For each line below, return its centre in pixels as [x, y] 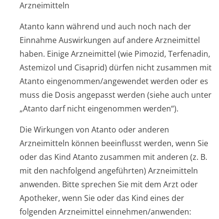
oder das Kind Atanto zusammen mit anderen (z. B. [113, 157]
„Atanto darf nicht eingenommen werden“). [99, 109]
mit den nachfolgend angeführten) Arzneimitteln [109, 171]
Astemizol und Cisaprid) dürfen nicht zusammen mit [116, 67]
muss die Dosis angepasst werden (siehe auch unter [116, 95]
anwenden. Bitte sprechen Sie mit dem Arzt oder [109, 184]
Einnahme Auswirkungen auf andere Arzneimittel [110, 40]
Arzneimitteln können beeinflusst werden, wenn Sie [114, 143]
